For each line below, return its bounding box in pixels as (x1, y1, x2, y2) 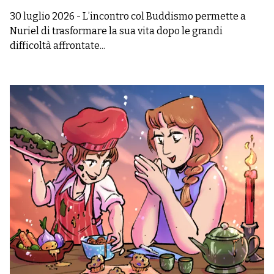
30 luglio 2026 (10, 10, 75, 22)
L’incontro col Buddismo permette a (83, 10, 246, 22)
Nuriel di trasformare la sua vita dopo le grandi (10, 24, 223, 37)
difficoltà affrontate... (10, 39, 105, 51)
